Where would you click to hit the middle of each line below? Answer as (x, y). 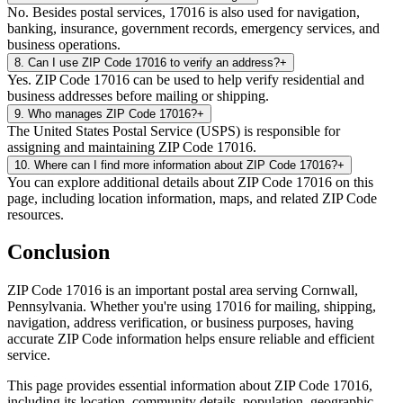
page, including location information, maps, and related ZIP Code (192, 198)
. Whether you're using (147, 307)
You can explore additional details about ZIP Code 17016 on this (190, 182)
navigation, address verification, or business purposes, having (180, 323)
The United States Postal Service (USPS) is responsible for (174, 130)
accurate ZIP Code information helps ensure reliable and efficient (191, 339)
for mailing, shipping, (313, 307)
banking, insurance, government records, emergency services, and (193, 28)
